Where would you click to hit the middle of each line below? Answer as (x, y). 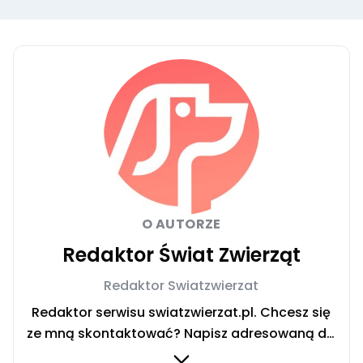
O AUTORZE (181, 224)
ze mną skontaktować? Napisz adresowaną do (181, 334)
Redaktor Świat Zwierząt (181, 255)
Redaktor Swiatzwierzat (181, 286)
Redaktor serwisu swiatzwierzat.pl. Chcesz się (181, 313)
